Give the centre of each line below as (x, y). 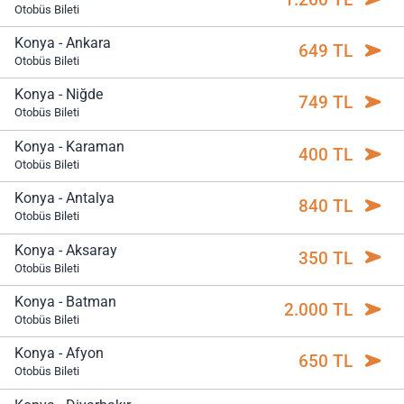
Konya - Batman (65, 301)
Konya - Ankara (63, 43)
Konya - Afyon (59, 353)
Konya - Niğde (59, 95)
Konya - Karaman (69, 146)
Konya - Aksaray (66, 250)
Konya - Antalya (64, 198)
